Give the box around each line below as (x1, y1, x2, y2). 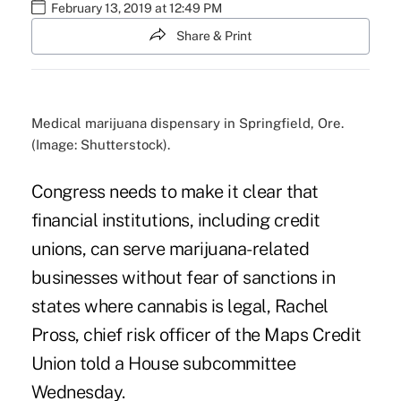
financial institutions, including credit (30, 209, 320, 232)
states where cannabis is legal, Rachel (30, 295, 328, 318)
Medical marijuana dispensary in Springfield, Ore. (30, 115, 344, 132)
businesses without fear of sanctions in (30, 267, 336, 289)
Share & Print (176, 29, 252, 43)
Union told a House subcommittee (30, 353, 296, 375)
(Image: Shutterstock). (30, 137, 170, 153)
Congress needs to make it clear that (30, 181, 319, 203)
